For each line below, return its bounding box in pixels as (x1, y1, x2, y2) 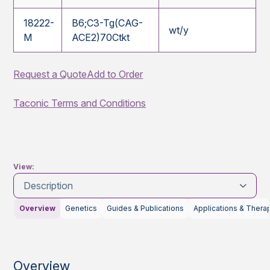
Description (24, 180, 74, 192)
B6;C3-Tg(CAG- (72, 17, 143, 30)
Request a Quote (13, 68, 87, 81)
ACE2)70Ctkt (72, 31, 130, 44)
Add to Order (87, 68, 143, 81)
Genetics (65, 204, 98, 213)
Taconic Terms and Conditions (13, 97, 146, 110)
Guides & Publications (107, 204, 184, 213)
